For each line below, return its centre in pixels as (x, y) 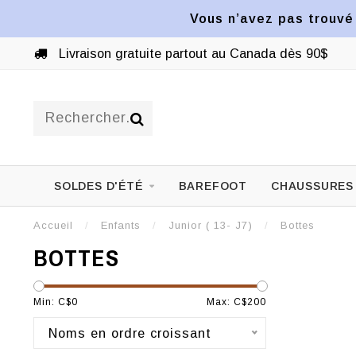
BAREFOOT (213, 186)
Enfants (121, 225)
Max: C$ (226, 302)
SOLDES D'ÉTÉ (99, 186)
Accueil (53, 225)
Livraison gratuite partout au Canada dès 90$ (191, 53)
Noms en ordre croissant (130, 333)
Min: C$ (52, 302)
